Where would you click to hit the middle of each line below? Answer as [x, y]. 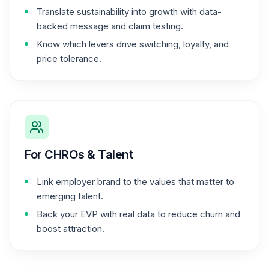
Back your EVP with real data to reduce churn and [138, 214]
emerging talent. [70, 196]
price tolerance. [69, 58]
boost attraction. [71, 228]
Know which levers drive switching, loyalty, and [133, 44]
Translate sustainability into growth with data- [129, 11]
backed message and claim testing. [110, 26]
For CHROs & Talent [79, 154]
